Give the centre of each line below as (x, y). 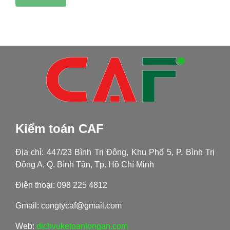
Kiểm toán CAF (59, 128)
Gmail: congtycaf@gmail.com (68, 205)
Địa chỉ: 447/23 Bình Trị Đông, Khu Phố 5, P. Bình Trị (115, 152)
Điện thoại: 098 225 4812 (61, 185)
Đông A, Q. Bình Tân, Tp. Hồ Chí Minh (84, 164)
